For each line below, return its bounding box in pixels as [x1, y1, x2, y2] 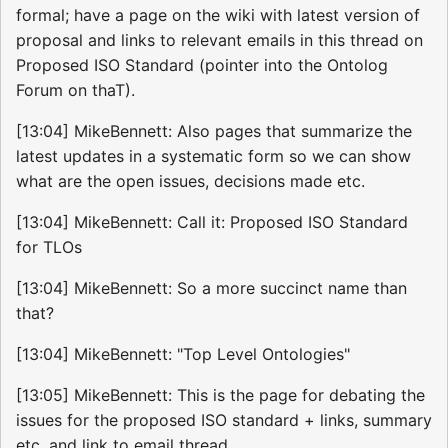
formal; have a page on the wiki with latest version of [16, 4, 420, 25]
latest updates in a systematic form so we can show [16, 145, 411, 166]
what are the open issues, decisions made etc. [16, 170, 365, 191]
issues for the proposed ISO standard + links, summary [16, 409, 432, 430]
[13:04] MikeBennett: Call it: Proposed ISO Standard [16, 211, 408, 232]
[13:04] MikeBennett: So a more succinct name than [16, 277, 407, 298]
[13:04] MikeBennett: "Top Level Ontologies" [16, 343, 350, 364]
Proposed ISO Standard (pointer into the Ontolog [16, 54, 388, 75]
